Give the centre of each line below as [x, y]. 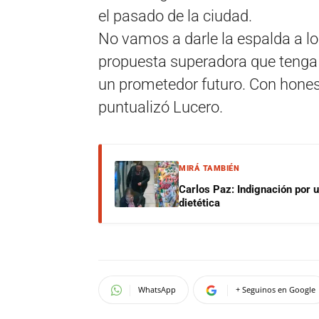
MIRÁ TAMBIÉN [209, 168]
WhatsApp [157, 289]
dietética [199, 203]
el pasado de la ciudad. [175, 16]
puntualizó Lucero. [161, 107]
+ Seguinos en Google [276, 289]
